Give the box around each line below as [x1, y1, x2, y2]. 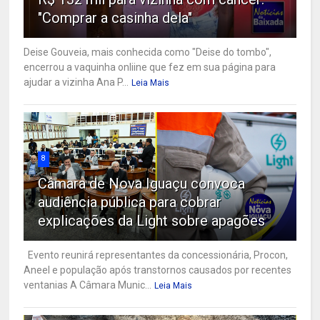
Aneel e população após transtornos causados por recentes [24, 264, 292, 276]
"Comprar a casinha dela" [38, 9, 193, 27]
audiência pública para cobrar [38, 194, 222, 211]
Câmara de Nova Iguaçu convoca [38, 175, 246, 193]
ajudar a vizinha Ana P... [24, 76, 129, 89]
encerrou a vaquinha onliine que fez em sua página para [24, 61, 276, 74]
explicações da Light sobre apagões [38, 212, 266, 230]
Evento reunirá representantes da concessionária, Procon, [24, 249, 289, 261]
